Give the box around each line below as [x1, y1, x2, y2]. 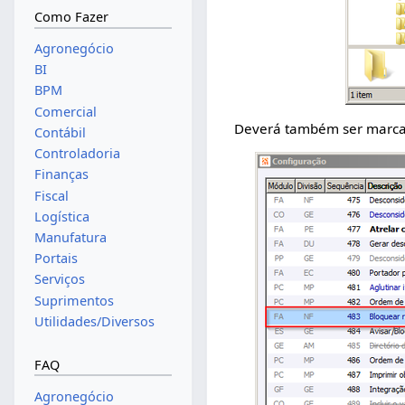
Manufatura [33, 228, 107, 246]
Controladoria [33, 145, 120, 163]
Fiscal [33, 186, 69, 204]
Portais [33, 250, 78, 268]
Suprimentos [33, 291, 114, 309]
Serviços [33, 270, 85, 288]
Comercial [33, 102, 97, 120]
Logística [33, 207, 89, 225]
